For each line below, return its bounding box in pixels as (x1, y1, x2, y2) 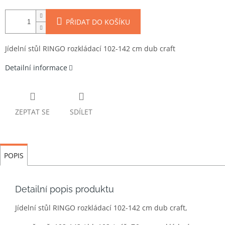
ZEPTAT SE (15, 107, 50, 117)
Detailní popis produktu (15, 184, 114, 195)
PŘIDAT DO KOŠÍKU (66, 17, 130, 27)
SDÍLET (70, 107, 92, 117)
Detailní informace (5, 63, 67, 73)
